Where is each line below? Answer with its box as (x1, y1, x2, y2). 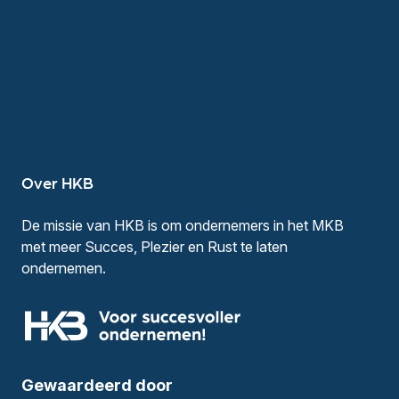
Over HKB (21, 172, 94, 193)
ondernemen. (21, 259, 106, 278)
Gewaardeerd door (21, 375, 173, 395)
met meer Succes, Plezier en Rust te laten (21, 238, 288, 256)
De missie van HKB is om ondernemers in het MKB (21, 216, 344, 235)
